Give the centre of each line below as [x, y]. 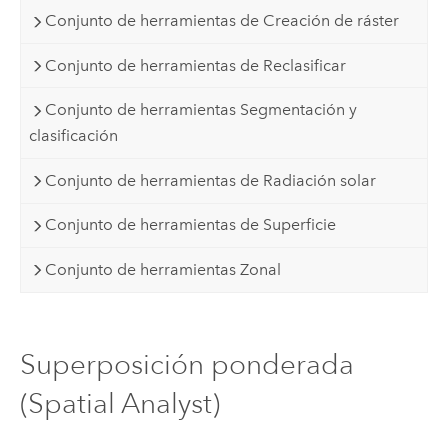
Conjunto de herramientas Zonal [163, 269]
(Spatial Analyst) [119, 404]
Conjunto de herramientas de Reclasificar [196, 65]
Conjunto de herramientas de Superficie [191, 225]
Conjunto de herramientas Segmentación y [201, 110]
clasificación [74, 136]
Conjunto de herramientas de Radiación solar [211, 180]
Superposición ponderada [186, 365]
